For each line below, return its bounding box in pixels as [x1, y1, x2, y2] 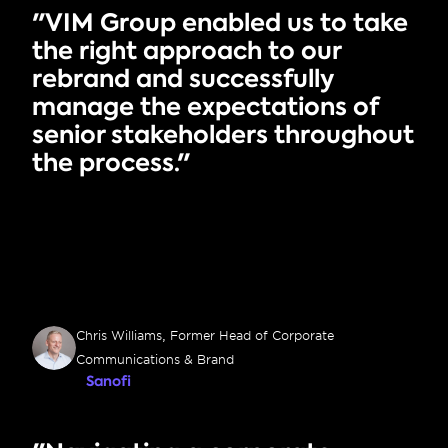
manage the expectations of [32, 90, 378, 123]
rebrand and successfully [32, 62, 334, 95]
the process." [32, 146, 190, 179]
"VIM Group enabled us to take [32, 6, 408, 39]
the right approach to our [32, 34, 341, 67]
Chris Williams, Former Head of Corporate [76, 328, 334, 343]
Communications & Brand [76, 352, 234, 367]
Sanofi [86, 371, 131, 391]
